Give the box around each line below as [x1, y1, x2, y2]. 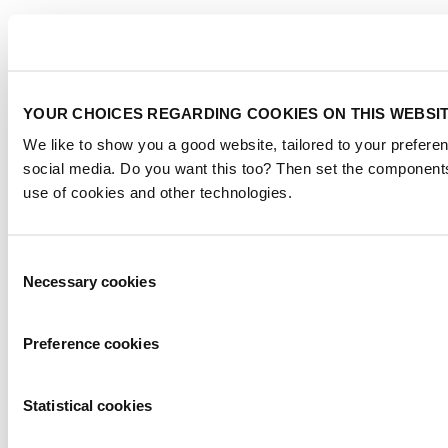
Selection [7, 276, 68, 294]
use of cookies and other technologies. [23, 183, 292, 201]
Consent [7, 252, 63, 270]
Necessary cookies [23, 272, 156, 290]
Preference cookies [23, 334, 159, 352]
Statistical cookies [23, 396, 152, 414]
